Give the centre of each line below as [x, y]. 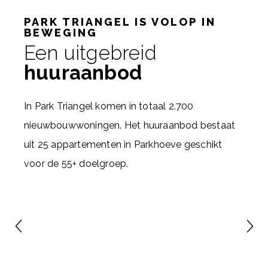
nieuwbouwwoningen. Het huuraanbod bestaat [130, 125]
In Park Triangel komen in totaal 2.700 [109, 106]
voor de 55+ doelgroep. [76, 164]
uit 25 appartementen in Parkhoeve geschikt [123, 144]
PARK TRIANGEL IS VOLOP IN [120, 22]
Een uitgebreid [90, 53]
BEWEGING [61, 33]
